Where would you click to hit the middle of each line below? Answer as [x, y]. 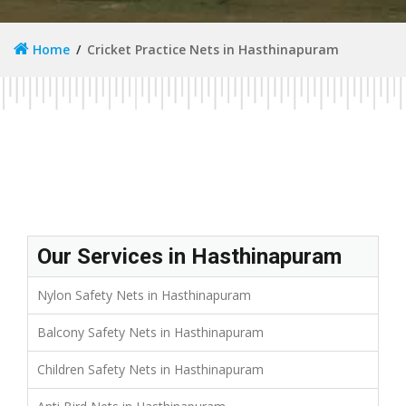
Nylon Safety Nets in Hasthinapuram [144, 295]
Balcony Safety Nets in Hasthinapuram [150, 332]
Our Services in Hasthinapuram [189, 256]
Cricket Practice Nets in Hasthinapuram [213, 49]
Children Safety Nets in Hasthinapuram [150, 369]
